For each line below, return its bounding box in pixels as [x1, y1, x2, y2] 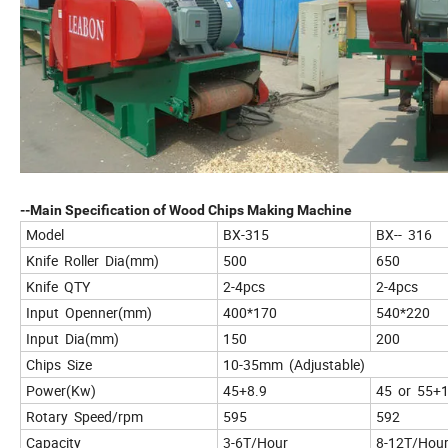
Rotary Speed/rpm [26, 407, 143, 427]
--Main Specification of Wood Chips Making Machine [20, 202, 352, 219]
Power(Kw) [26, 381, 96, 401]
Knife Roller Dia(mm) [26, 251, 159, 271]
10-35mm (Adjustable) [223, 355, 365, 375]
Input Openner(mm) [26, 303, 152, 323]
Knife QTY [26, 277, 90, 297]
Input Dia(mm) [26, 329, 119, 349]
